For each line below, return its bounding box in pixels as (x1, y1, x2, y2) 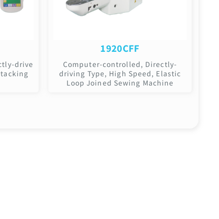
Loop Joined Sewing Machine (66, 77, 174, 88)
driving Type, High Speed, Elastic (59, 68, 181, 78)
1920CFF (100, 41, 140, 54)
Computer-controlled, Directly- (63, 59, 177, 69)
